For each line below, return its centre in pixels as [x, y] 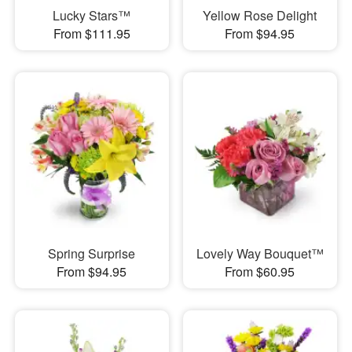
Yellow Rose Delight [260, 15]
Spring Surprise [92, 254]
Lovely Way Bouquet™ [260, 254]
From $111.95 [92, 33]
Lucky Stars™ [92, 15]
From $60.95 [260, 272]
